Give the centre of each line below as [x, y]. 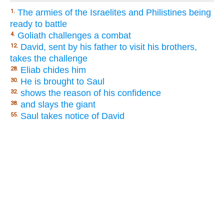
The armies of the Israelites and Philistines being [114, 12]
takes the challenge [49, 58]
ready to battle [38, 24]
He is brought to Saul [62, 81]
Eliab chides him [53, 70]
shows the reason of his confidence [91, 93]
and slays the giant [58, 104]
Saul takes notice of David [72, 116]
